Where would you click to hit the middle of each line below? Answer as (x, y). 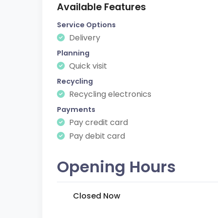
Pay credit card (98, 122)
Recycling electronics (109, 94)
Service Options (86, 25)
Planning (73, 53)
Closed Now (97, 196)
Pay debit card (96, 136)
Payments (76, 109)
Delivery (84, 38)
